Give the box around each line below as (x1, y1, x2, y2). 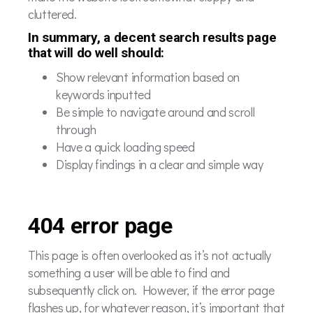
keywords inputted (56, 85, 151, 103)
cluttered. (28, 5, 77, 22)
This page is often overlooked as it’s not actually (28, 246, 271, 263)
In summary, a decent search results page (28, 29, 277, 45)
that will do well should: (28, 45, 164, 61)
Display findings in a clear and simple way (56, 155, 263, 173)
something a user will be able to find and (28, 263, 230, 281)
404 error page (28, 212, 173, 239)
